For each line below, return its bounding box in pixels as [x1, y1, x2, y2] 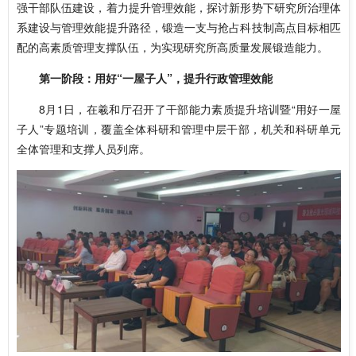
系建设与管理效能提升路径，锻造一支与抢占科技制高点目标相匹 [17, 19, 341, 35]
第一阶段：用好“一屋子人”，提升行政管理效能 [39, 70, 273, 86]
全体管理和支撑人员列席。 [17, 141, 150, 157]
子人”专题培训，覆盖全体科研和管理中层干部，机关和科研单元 [17, 121, 341, 137]
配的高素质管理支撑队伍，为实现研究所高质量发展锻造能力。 [17, 39, 328, 55]
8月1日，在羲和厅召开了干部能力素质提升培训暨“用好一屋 [39, 101, 341, 117]
